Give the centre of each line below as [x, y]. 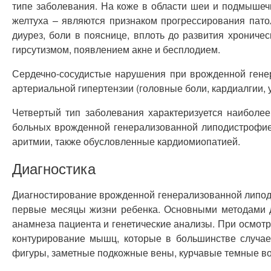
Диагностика [54, 168]
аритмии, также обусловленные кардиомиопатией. [126, 141]
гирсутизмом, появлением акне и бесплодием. [116, 49]
